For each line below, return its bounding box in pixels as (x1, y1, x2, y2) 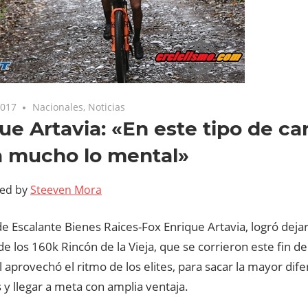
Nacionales (32, 100, 84, 114)
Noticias (88, 100, 126, 114)
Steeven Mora (30, 182, 102, 198)
